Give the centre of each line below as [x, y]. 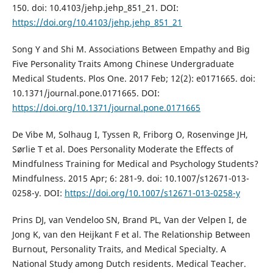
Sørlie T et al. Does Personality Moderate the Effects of [122, 149]
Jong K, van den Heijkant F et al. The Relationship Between [131, 235]
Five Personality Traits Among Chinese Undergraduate [123, 64]
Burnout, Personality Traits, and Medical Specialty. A [119, 249]
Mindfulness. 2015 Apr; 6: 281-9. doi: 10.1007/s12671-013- [130, 179]
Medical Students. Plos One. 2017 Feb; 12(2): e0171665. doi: [133, 79]
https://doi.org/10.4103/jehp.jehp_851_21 [97, 22]
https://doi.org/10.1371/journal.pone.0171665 [106, 108]
